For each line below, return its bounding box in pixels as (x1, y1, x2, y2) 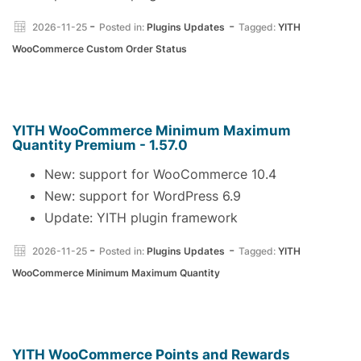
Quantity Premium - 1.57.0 (12, 137, 188, 153)
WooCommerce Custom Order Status (12, 43, 187, 55)
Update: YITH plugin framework (44, 209, 238, 226)
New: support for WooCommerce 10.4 (44, 165, 276, 182)
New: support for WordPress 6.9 (44, 187, 241, 204)
